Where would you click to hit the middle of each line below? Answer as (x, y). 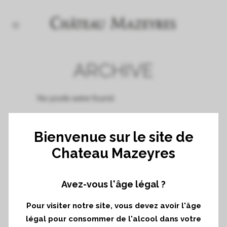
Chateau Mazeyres (113, 153)
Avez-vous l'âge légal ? (113, 184)
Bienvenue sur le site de (113, 137)
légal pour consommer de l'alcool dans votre (113, 219)
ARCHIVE (113, 70)
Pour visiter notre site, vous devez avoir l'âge (113, 206)
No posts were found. (76, 98)
